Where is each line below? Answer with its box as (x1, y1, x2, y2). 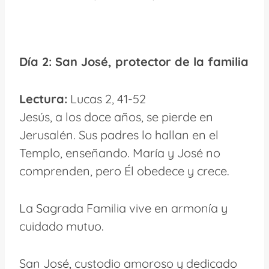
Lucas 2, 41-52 (67, 91, 146, 106)
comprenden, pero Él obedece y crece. (19, 163, 229, 178)
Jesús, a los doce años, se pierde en (19, 109, 213, 124)
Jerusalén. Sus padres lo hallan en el (19, 127, 219, 142)
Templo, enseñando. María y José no (19, 145, 220, 160)
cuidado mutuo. (19, 218, 104, 234)
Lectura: (19, 91, 67, 106)
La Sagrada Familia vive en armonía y (19, 200, 228, 216)
